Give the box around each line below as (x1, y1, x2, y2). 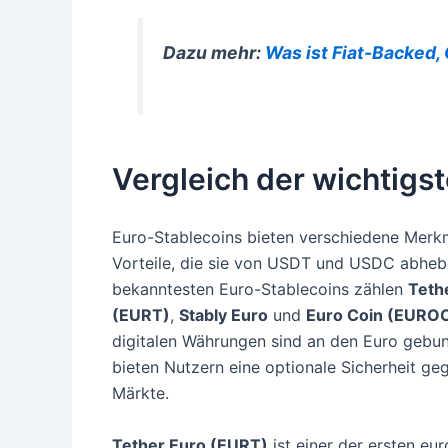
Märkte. (112, 383, 169, 404)
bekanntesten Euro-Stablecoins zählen (112, 279, 408, 300)
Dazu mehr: (163, 41, 266, 63)
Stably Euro (179, 305, 268, 326)
